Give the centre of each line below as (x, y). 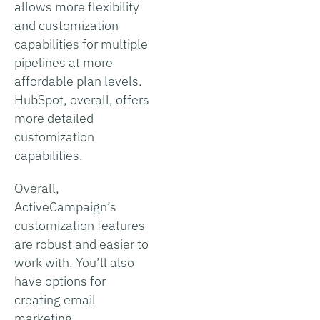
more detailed (54, 118)
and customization (66, 25)
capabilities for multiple (81, 44)
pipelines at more (64, 62)
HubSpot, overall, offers (82, 99)
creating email (55, 299)
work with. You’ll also (74, 262)
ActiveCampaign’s (65, 206)
